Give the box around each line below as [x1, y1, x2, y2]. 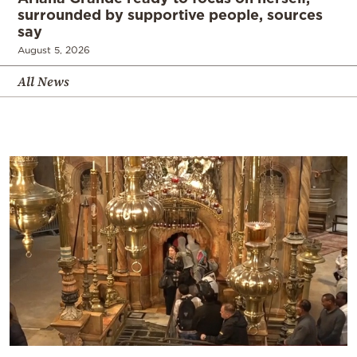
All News [18, 73, 69, 91]
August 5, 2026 [18, 45, 90, 56]
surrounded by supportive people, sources [18, 6, 323, 23]
